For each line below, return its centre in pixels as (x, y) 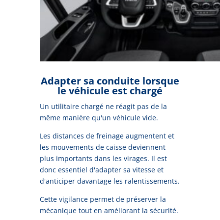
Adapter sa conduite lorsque (110, 81)
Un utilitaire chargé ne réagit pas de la (103, 106)
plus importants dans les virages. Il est (103, 158)
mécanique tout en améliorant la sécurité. (109, 210)
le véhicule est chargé (110, 90)
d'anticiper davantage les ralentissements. (110, 181)
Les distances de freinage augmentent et (107, 136)
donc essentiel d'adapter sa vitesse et (101, 169)
